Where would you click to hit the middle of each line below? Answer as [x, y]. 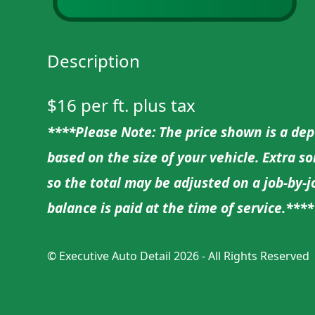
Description [94, 61]
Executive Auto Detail [115, 256]
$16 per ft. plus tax [122, 105]
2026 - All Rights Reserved [240, 256]
